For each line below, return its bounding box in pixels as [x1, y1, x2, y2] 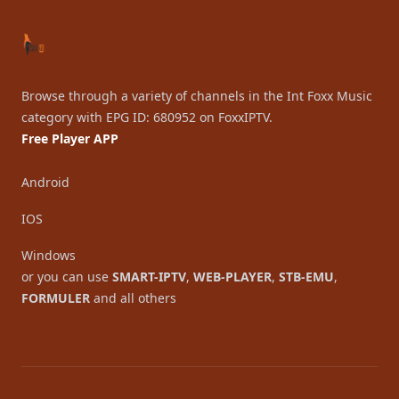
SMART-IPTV [112, 268, 186, 285]
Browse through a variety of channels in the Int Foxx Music [21, 87, 372, 104]
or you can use [21, 268, 112, 285]
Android [21, 174, 69, 191]
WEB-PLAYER [193, 268, 272, 285]
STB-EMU [279, 268, 334, 285]
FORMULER [21, 289, 90, 306]
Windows [21, 247, 76, 264]
